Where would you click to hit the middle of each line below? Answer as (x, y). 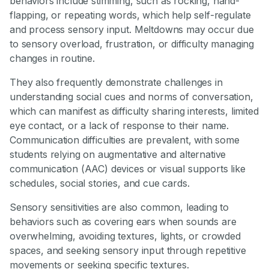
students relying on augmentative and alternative (118, 155)
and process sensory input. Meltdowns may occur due (132, 30)
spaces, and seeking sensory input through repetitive (128, 251)
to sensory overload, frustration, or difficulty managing (132, 44)
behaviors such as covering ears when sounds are (123, 222)
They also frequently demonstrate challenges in (116, 83)
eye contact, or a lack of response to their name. (119, 126)
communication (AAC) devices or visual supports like (128, 169)
